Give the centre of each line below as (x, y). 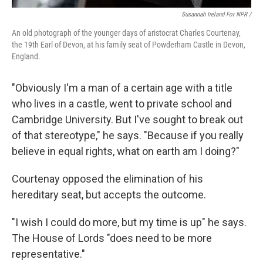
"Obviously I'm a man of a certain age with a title (122, 88)
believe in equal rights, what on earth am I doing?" (126, 151)
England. (26, 57)
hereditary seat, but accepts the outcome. (109, 195)
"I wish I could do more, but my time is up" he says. (129, 222)
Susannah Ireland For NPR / (216, 15)
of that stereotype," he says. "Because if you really (128, 136)
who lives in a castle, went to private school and (122, 104)
